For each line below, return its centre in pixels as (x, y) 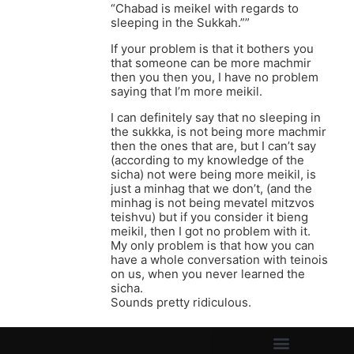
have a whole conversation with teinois (219, 260)
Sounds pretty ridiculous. (181, 303)
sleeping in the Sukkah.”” (180, 23)
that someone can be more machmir (211, 63)
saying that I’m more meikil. (186, 92)
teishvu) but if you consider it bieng (209, 217)
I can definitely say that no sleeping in (216, 118)
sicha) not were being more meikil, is (213, 175)
